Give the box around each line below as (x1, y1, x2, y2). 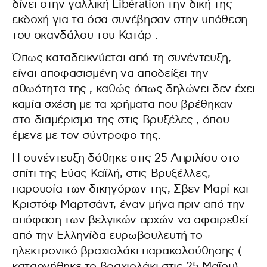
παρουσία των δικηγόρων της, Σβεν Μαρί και (12, 182, 249, 196)
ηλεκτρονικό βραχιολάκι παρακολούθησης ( (12, 244, 242, 258)
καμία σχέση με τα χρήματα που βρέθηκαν (12, 98, 233, 111)
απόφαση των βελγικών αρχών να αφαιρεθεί (12, 213, 248, 227)
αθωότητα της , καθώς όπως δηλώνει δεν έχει (12, 82, 255, 96)
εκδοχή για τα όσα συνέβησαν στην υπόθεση (12, 13, 247, 27)
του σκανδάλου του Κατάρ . (12, 29, 158, 42)
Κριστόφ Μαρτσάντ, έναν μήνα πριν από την (12, 198, 245, 212)
